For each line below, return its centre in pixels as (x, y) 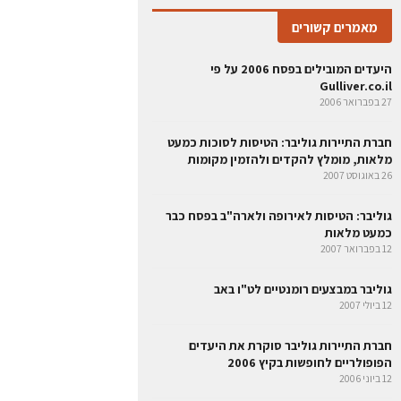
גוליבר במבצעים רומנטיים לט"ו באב (303, 289)
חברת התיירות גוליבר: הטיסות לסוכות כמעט (280, 142)
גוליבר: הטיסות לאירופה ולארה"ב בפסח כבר (279, 216)
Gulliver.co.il (356, 86)
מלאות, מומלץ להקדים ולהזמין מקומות (290, 159)
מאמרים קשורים (335, 27)
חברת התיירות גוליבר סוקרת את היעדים (290, 346)
